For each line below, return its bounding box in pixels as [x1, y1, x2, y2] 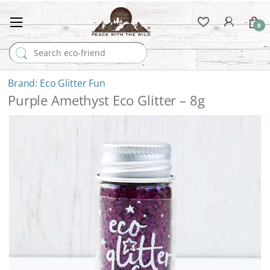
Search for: [8, 41, 52, 52]
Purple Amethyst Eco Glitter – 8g [8, 90, 205, 110]
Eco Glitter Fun [40, 76, 105, 90]
